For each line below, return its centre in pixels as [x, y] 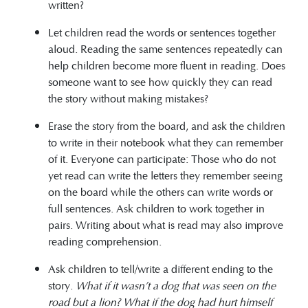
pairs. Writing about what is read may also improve [166, 225]
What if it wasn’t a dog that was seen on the [176, 285]
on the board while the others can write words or [161, 192]
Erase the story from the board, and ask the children [167, 126]
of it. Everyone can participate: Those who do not [162, 159]
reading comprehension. [105, 241]
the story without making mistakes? [128, 98]
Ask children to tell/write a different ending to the [161, 269]
